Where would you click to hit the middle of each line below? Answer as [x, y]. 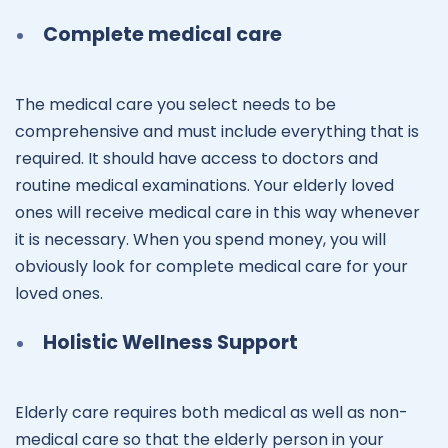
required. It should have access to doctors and [196, 159]
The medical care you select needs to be [175, 105]
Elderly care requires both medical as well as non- [211, 413]
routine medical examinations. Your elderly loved [204, 186]
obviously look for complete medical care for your [211, 267]
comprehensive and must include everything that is [217, 132]
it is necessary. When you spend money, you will [200, 240]
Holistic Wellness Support [170, 343]
